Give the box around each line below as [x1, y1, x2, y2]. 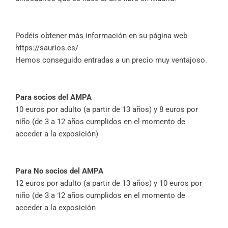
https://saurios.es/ [15, 43, 78, 53]
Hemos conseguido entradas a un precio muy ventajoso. [15, 55, 207, 65]
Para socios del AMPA [15, 93, 92, 102]
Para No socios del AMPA [15, 166, 103, 176]
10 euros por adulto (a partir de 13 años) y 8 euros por [15, 105, 198, 115]
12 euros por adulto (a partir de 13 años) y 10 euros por [15, 179, 202, 188]
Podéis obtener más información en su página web [15, 31, 187, 41]
